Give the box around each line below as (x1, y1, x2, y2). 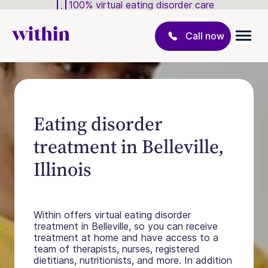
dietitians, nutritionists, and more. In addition (33, 254, 232, 266)
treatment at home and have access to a (33, 232, 218, 243)
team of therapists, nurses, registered (33, 243, 200, 255)
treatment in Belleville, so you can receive (33, 220, 218, 232)
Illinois (33, 156, 92, 182)
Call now (185, 29, 224, 42)
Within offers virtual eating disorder (33, 209, 191, 221)
